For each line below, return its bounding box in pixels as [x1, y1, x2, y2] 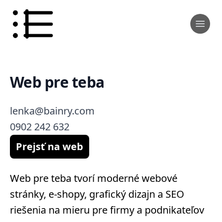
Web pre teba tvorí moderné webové [10, 171, 177, 185]
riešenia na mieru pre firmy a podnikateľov [10, 203, 204, 217]
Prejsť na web [16, 140, 83, 153]
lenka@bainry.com [10, 104, 95, 117]
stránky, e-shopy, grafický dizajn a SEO [10, 187, 184, 201]
